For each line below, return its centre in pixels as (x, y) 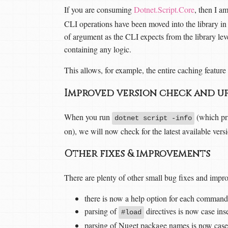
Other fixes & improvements (138, 154)
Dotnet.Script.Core (164, 10)
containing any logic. (98, 49)
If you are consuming (99, 10)
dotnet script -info (153, 118)
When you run (88, 117)
